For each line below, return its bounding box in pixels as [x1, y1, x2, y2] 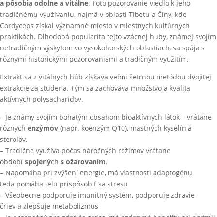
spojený [25, 157, 51, 166]
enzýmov [28, 124, 58, 133]
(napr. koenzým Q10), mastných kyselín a [58, 124, 192, 133]
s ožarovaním [59, 157, 106, 166]
